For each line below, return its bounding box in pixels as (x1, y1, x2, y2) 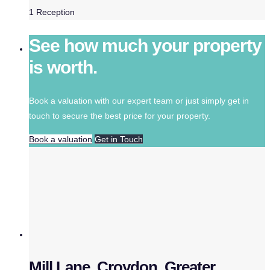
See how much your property (29, 35, 262, 55)
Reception (36, 7, 75, 17)
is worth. (29, 57, 97, 77)
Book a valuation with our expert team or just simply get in (29, 95, 249, 105)
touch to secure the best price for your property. (29, 110, 210, 121)
